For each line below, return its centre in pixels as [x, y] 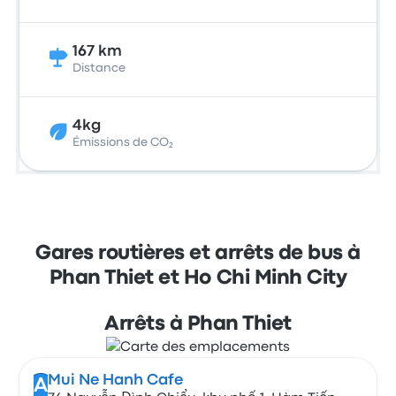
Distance [99, 68]
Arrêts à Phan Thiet [198, 324]
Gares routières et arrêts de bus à [198, 254]
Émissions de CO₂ [123, 142]
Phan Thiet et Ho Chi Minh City [198, 278]
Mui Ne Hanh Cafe [115, 381]
